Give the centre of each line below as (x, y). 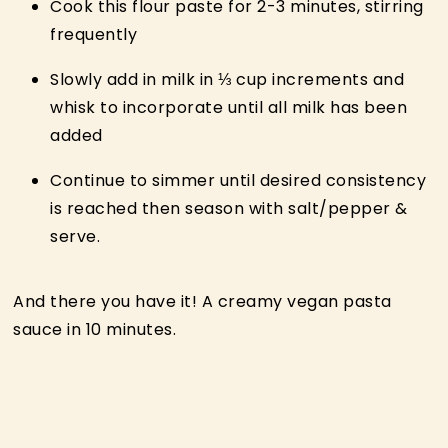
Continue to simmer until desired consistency (238, 180)
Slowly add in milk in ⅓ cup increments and (227, 79)
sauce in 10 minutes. (95, 329)
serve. (75, 236)
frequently (94, 34)
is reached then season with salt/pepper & (229, 208)
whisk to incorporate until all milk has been (229, 107)
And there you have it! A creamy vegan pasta (202, 301)
